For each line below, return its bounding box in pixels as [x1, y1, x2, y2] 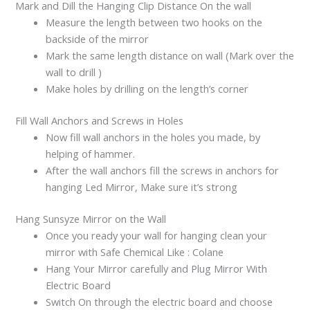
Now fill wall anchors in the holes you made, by [46, 130, 261, 145]
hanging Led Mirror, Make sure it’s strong [46, 180, 238, 194]
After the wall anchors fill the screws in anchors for [46, 163, 280, 178]
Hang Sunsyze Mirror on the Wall [15, 212, 167, 226]
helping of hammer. [46, 147, 136, 161]
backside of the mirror [46, 32, 149, 46]
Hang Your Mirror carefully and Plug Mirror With [46, 262, 268, 276]
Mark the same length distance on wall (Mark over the [46, 48, 295, 63]
